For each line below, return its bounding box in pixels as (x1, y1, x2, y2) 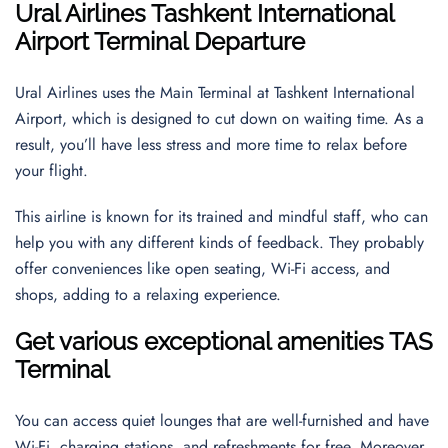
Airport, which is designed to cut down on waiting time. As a (15, 107, 424, 130)
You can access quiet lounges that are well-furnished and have (15, 409, 429, 432)
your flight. (15, 159, 93, 182)
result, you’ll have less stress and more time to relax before (15, 133, 407, 156)
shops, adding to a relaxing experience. (15, 283, 286, 306)
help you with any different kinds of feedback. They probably (15, 231, 424, 254)
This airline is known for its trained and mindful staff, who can (15, 205, 428, 228)
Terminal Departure (89, 27, 305, 56)
